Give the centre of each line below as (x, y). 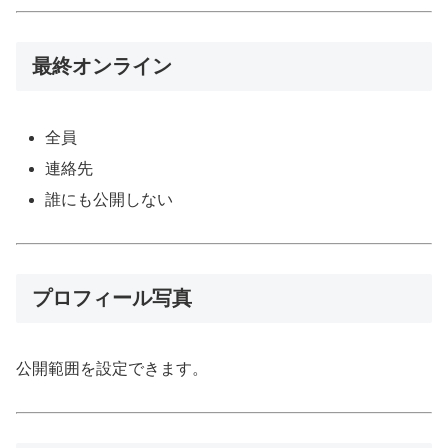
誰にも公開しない (109, 199)
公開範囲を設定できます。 (112, 368)
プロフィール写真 (112, 297)
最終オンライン (102, 66)
